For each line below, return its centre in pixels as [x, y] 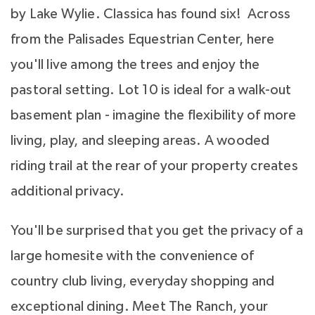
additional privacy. [67, 192]
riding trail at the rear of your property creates [154, 166]
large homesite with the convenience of [133, 256]
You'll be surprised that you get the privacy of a [157, 231]
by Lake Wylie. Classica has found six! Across [151, 14]
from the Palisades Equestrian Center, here [143, 40]
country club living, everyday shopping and [143, 282]
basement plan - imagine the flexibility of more [154, 116]
